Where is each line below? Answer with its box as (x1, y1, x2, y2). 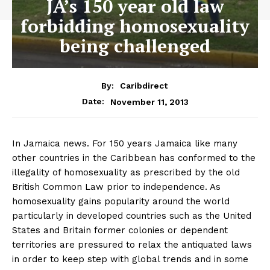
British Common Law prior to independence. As (12, 181, 221, 193)
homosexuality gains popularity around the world (12, 196, 230, 207)
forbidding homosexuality (20, 13, 250, 38)
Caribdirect (119, 81, 168, 91)
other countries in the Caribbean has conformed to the (12, 152, 256, 164)
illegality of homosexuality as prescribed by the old (12, 167, 240, 178)
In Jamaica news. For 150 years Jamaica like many (12, 138, 237, 149)
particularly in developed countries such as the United (12, 210, 251, 222)
